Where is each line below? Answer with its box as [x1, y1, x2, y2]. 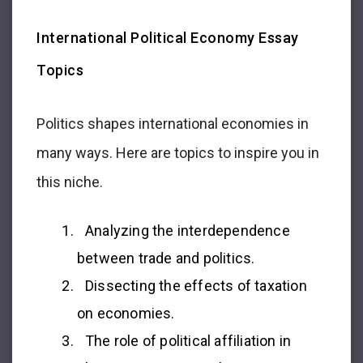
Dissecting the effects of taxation [85, 276, 307, 294]
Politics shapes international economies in [36, 114, 309, 132]
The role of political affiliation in [85, 331, 292, 349]
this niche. [36, 173, 103, 190]
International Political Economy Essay [36, 28, 299, 46]
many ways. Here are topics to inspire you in [36, 143, 319, 161]
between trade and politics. [77, 249, 255, 267]
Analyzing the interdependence [85, 221, 290, 239]
